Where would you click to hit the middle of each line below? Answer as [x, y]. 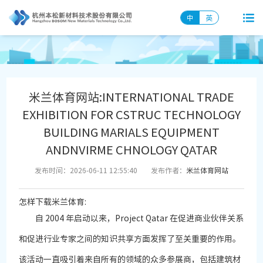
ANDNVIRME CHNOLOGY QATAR [131, 150]
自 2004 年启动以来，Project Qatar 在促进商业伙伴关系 [131, 219]
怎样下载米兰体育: [53, 202]
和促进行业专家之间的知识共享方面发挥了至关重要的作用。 [130, 239]
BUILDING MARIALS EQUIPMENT [131, 132]
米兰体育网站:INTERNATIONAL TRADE [131, 97]
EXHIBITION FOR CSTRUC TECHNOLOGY [131, 115]
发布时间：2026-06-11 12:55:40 [86, 171]
